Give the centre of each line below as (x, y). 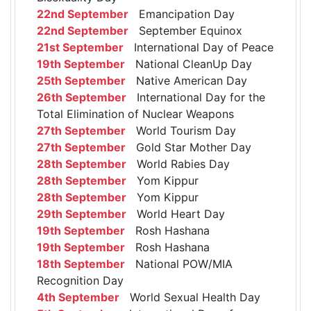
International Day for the (196, 98)
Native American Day (186, 81)
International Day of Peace (199, 48)
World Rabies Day (178, 164)
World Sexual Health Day (190, 297)
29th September (82, 214)
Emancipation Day (182, 14)
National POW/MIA (179, 264)
